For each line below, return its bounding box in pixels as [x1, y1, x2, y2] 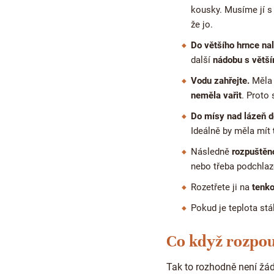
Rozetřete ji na [191, 181, 252, 193]
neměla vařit [191, 89, 242, 101]
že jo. [191, 18, 213, 30]
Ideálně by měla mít [191, 125, 273, 136]
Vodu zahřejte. [191, 75, 250, 86]
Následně [191, 146, 232, 157]
